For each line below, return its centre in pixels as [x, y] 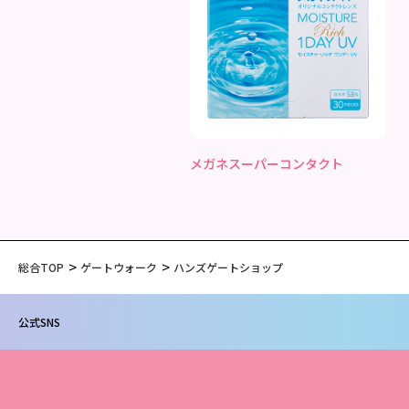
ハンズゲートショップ [228, 267]
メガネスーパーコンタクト [266, 164]
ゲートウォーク [119, 267]
